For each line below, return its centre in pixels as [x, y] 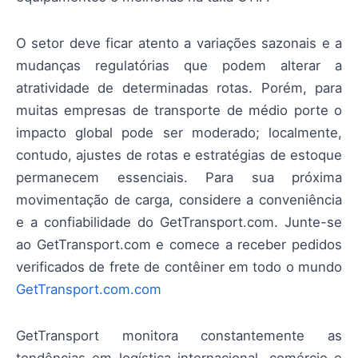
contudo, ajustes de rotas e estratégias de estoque [179, 155]
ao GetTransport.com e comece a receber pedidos [179, 245]
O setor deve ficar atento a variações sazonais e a [179, 44]
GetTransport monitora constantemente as [179, 336]
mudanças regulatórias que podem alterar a [179, 66]
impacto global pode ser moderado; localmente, [179, 133]
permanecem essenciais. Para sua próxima [179, 178]
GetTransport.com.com [89, 290]
